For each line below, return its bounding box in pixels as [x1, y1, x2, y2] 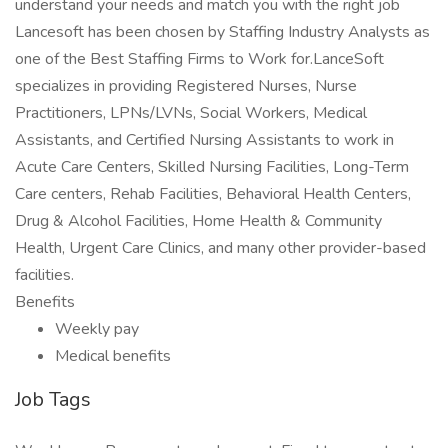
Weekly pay [55, 318, 139, 340]
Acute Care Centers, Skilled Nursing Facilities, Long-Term [15, 156, 409, 178]
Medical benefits [55, 345, 171, 367]
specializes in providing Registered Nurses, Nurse [15, 75, 357, 97]
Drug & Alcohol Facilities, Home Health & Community [15, 210, 382, 232]
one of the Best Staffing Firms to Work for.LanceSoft [15, 48, 384, 70]
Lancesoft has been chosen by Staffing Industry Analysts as [15, 21, 430, 43]
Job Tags [15, 386, 91, 413]
